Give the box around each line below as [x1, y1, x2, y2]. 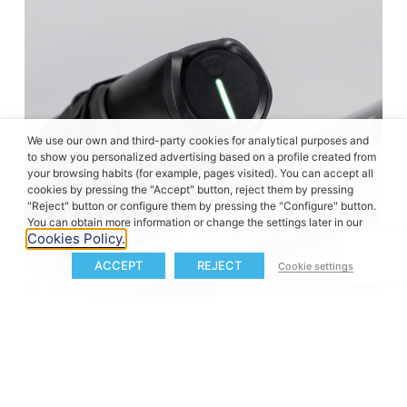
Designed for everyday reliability [24, 332, 371, 362]
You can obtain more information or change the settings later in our [27, 215, 362, 229]
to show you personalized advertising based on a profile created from [27, 150, 376, 164]
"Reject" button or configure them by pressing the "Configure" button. [27, 199, 376, 213]
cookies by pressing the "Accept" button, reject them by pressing [27, 183, 353, 196]
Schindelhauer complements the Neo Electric [24, 380, 349, 400]
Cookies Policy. [27, 230, 125, 247]
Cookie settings [278, 260, 353, 273]
